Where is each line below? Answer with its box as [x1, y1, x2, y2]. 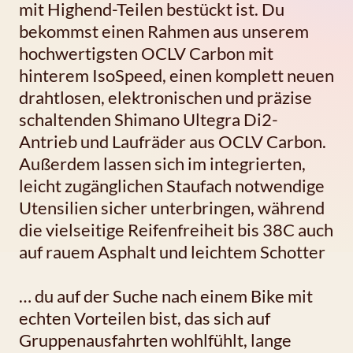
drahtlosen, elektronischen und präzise [19, 87, 312, 109]
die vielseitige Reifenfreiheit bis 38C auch [19, 219, 333, 241]
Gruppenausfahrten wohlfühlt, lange [19, 329, 292, 351]
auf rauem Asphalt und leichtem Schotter [19, 241, 325, 263]
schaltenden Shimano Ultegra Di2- [19, 109, 278, 131]
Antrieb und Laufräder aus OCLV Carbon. [19, 131, 326, 153]
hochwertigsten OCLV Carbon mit [19, 43, 273, 65]
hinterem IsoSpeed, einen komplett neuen [19, 65, 334, 87]
